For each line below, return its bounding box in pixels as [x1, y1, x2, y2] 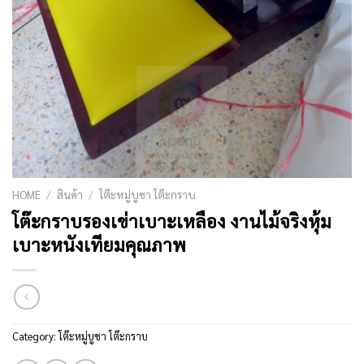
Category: [12, 328, 58, 343]
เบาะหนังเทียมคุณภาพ [12, 232, 186, 257]
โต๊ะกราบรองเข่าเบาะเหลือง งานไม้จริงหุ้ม [12, 209, 331, 233]
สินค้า [57, 187, 84, 202]
